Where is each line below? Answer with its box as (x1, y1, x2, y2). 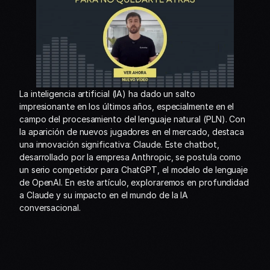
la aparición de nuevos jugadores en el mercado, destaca (19, 127, 245, 137)
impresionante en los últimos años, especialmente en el (19, 101, 234, 111)
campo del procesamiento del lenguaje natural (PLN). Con (19, 114, 246, 124)
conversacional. (19, 202, 81, 213)
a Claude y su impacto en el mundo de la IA (19, 190, 189, 200)
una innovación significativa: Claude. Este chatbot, (19, 139, 219, 149)
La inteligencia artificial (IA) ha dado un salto (19, 89, 195, 99)
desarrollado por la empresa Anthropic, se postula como (19, 152, 242, 162)
